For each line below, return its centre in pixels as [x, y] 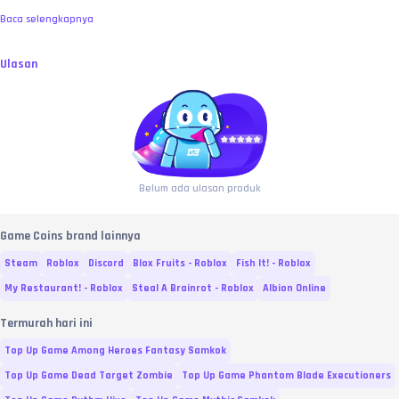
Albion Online [294, 288]
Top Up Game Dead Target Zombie [89, 375]
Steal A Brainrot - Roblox [193, 288]
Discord [106, 263]
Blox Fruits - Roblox [180, 263]
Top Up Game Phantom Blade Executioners [286, 375]
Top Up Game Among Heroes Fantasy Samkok [115, 350]
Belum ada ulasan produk [199, 188]
